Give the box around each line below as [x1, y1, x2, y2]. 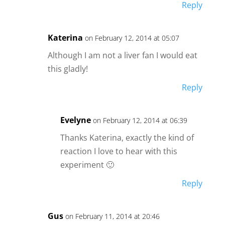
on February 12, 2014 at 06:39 [92, 116, 187, 126]
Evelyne [60, 115, 91, 126]
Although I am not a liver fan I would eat [47, 50, 197, 61]
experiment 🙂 [60, 159, 114, 171]
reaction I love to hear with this [60, 146, 177, 157]
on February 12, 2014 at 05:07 [84, 33, 179, 43]
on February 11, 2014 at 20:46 [65, 211, 160, 221]
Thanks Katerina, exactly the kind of [60, 132, 194, 144]
